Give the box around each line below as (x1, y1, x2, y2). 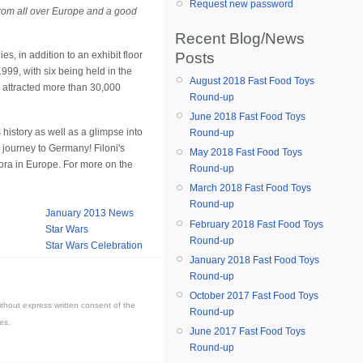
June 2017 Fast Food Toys (190, 326, 305, 338)
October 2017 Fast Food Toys (190, 289, 318, 301)
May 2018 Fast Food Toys (190, 147, 302, 159)
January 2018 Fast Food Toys (190, 254, 319, 266)
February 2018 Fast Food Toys (190, 218, 323, 230)
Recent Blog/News (175, 29, 305, 47)
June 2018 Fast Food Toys (190, 110, 305, 122)
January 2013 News (45, 207, 134, 220)
